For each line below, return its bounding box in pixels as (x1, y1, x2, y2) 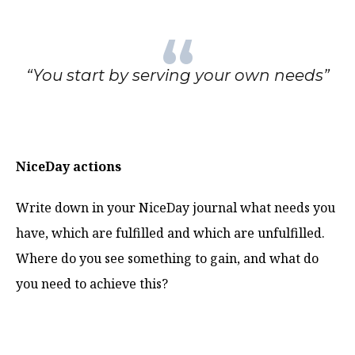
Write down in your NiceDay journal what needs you (16, 198, 335, 216)
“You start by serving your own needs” (25, 65, 330, 85)
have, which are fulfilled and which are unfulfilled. (16, 223, 325, 242)
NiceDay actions (16, 157, 121, 175)
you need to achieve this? (16, 274, 168, 292)
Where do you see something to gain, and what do (16, 249, 319, 267)
